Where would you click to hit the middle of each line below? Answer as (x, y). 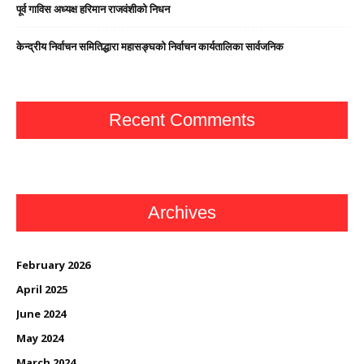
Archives (182, 213)
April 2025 (42, 290)
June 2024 (41, 314)
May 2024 (40, 338)
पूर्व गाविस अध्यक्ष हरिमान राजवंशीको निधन (93, 9)
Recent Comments (182, 120)
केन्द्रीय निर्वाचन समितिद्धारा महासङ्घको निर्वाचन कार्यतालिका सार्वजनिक (150, 47)
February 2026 (53, 265)
